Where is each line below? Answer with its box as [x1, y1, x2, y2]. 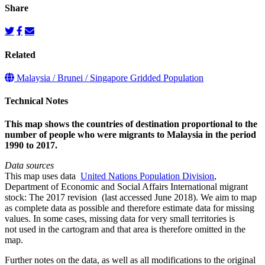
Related [5, 49, 35, 60]
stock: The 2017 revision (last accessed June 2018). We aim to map [5, 192, 257, 203]
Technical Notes [5, 96, 68, 106]
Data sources [5, 160, 54, 171]
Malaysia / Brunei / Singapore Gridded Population [14, 72, 203, 83]
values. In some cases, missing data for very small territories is [5, 214, 235, 224]
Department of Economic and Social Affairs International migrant [5, 182, 248, 192]
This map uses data [5, 171, 80, 182]
